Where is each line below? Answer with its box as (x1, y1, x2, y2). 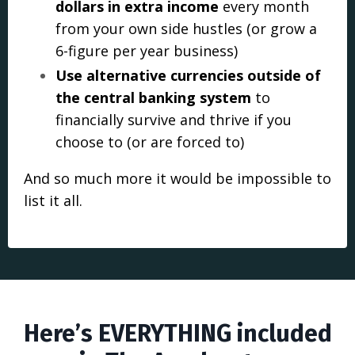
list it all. (24, 191, 82, 211)
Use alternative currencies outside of (55, 66, 321, 86)
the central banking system (55, 88, 251, 108)
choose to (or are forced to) (55, 132, 248, 152)
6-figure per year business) (55, 40, 246, 60)
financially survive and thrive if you (55, 110, 292, 130)
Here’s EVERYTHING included (23, 319, 332, 349)
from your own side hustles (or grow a (55, 18, 317, 38)
